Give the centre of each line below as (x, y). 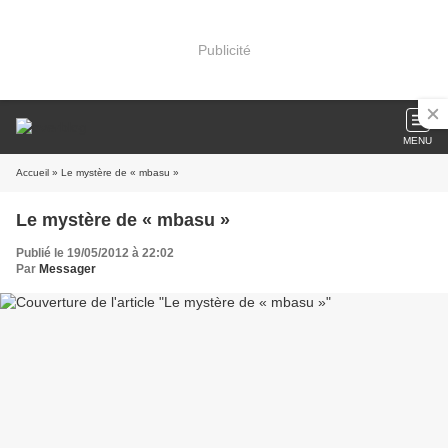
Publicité (224, 49)
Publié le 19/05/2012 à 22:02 (95, 253)
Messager (67, 269)
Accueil (32, 172)
